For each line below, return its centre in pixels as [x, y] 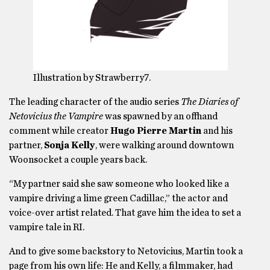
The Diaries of [209, 102]
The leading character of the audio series [95, 102]
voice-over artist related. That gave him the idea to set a [125, 213]
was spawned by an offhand [160, 117]
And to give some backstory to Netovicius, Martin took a [126, 252]
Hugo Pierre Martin [156, 131]
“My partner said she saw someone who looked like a [119, 184]
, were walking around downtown [165, 146]
